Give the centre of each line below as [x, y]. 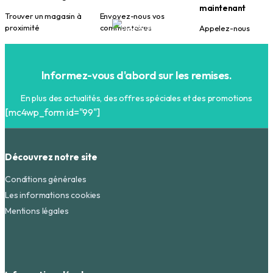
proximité [22, 28]
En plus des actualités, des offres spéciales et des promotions [136, 98]
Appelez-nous [225, 28]
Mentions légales [37, 211]
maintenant [223, 8]
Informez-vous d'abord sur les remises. [136, 76]
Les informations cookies [53, 195]
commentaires [126, 28]
